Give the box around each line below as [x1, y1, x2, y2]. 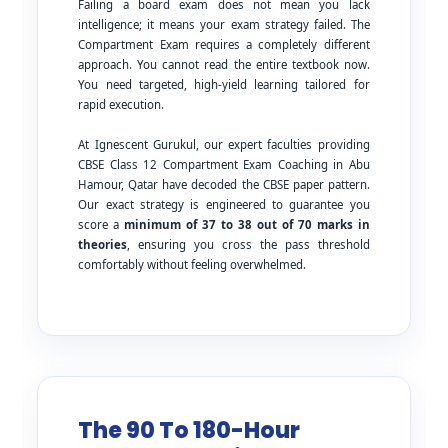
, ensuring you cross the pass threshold [127, 237, 370, 253]
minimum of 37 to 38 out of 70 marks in [124, 217, 370, 233]
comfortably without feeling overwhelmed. [78, 257, 307, 273]
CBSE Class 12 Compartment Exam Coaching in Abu [78, 157, 370, 173]
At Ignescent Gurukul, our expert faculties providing [78, 137, 370, 153]
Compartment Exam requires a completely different [78, 37, 370, 53]
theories [78, 237, 128, 253]
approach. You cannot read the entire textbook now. [78, 57, 370, 73]
